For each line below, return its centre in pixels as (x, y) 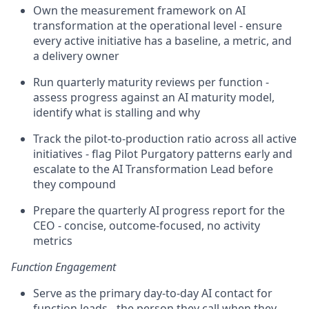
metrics (53, 241)
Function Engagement (63, 267)
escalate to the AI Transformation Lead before (153, 169)
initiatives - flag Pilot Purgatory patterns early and (163, 154)
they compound (74, 184)
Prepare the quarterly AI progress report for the (159, 210)
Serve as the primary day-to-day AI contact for (153, 293)
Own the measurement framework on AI (139, 10)
